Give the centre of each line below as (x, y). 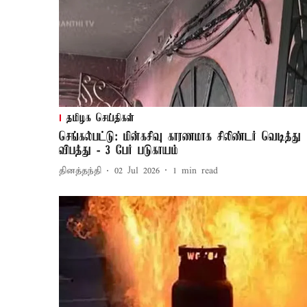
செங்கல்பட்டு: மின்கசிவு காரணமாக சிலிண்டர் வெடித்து (180, 137)
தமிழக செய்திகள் (100, 118)
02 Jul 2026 (137, 171)
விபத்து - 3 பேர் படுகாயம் (119, 150)
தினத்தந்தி (80, 171)
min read (200, 171)
